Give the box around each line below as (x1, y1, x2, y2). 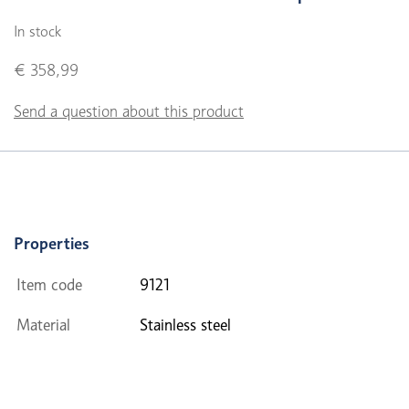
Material (16, 315, 70, 334)
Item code (16, 275, 82, 294)
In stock (14, 22, 61, 40)
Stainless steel (140, 315, 231, 334)
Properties (14, 233, 89, 253)
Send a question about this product (14, 101, 244, 121)
